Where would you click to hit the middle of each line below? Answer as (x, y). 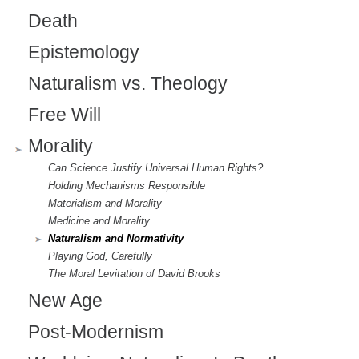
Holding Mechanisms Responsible (127, 186)
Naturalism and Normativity (116, 239)
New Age (65, 301)
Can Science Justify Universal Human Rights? (155, 168)
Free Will (65, 115)
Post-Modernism (96, 333)
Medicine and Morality (99, 221)
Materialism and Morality (105, 204)
